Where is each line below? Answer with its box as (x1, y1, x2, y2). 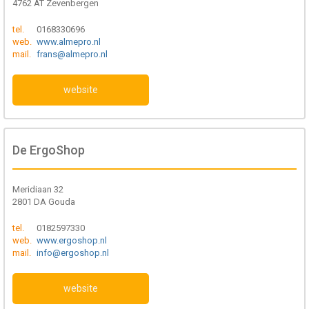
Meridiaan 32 (12, 184, 63, 195)
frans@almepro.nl (37, 49, 108, 59)
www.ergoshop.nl (37, 235, 107, 246)
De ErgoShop (12, 143, 85, 157)
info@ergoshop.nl (37, 248, 109, 258)
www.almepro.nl (37, 37, 101, 47)
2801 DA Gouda (12, 197, 75, 207)
